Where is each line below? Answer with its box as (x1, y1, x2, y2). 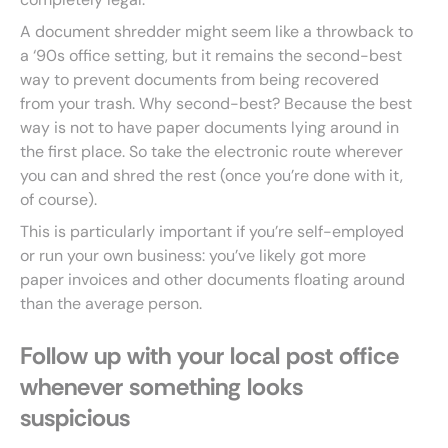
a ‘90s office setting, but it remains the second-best (20, 45, 402, 66)
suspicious (20, 402, 130, 433)
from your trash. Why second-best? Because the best (20, 93, 412, 114)
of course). (20, 189, 97, 210)
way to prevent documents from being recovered (20, 69, 379, 90)
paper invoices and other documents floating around (20, 269, 405, 290)
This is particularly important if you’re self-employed (20, 221, 404, 242)
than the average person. (20, 293, 206, 314)
